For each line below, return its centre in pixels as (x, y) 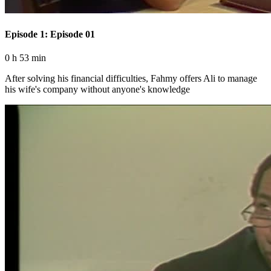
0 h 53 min (25, 57)
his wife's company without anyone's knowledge (97, 89)
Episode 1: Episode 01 (50, 34)
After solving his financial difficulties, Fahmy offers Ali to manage (131, 78)
